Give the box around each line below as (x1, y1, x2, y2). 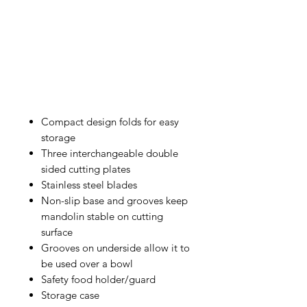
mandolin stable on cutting (41, 210, 163, 223)
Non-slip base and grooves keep (41, 194, 188, 207)
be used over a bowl (41, 257, 133, 270)
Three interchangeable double (41, 147, 178, 160)
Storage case (41, 288, 99, 302)
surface (41, 225, 73, 238)
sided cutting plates (41, 162, 130, 175)
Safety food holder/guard (41, 273, 156, 286)
